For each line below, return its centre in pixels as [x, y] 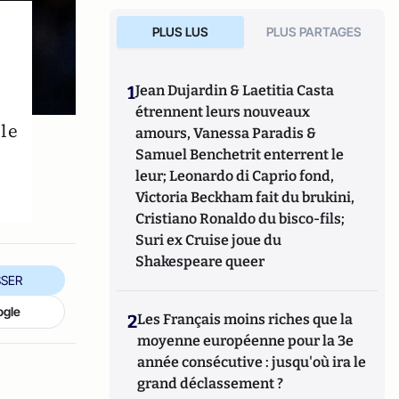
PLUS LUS [180, 32]
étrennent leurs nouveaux [223, 112]
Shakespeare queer [200, 261]
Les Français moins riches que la [245, 319]
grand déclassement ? [211, 383]
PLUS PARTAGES [314, 32]
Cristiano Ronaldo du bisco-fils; [240, 219]
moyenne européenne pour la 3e [246, 341]
